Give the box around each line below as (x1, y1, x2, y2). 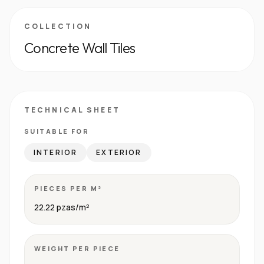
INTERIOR (34, 147, 78, 157)
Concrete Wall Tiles (24, 39, 136, 57)
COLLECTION (24, 21, 92, 31)
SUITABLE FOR (24, 127, 90, 136)
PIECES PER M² (34, 184, 103, 193)
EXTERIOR (96, 147, 142, 157)
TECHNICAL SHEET (24, 105, 120, 115)
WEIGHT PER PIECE (34, 244, 120, 253)
